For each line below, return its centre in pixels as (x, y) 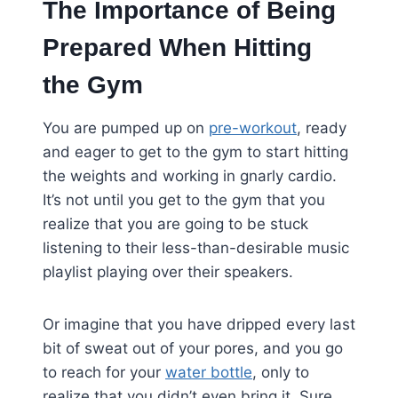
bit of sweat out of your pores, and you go (193, 349)
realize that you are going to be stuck (175, 224)
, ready (322, 128)
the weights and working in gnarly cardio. (190, 176)
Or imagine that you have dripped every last (199, 325)
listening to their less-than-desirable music (196, 248)
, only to (281, 373)
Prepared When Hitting (177, 48)
